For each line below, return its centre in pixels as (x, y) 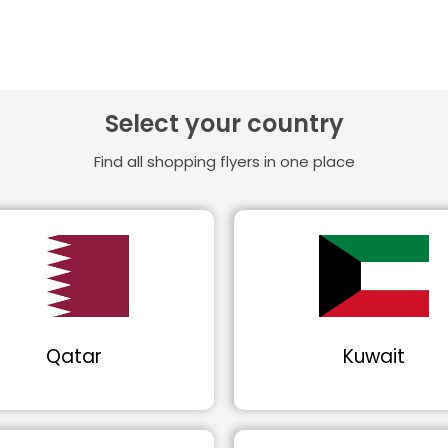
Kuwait (374, 357)
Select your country (224, 124)
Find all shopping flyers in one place (224, 161)
